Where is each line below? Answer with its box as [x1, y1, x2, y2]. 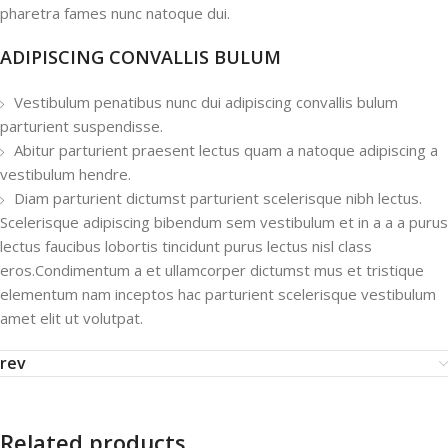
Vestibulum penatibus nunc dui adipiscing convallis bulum [14, 92, 398, 112]
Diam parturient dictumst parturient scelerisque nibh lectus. [14, 188, 422, 208]
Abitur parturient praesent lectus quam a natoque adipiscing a [14, 140, 438, 160]
